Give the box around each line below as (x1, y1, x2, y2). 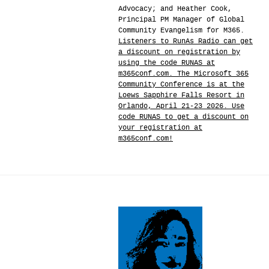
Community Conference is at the (118, 80, 244, 89)
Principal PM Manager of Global (118, 16, 244, 24)
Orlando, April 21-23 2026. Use (118, 102, 244, 110)
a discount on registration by (118, 48, 240, 56)
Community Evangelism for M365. (118, 26, 244, 35)
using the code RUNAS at (118, 59, 215, 67)
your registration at (118, 124, 202, 132)
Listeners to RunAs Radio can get (118, 37, 253, 46)
